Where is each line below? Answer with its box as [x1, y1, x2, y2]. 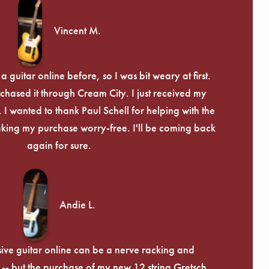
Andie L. [59, 198, 95, 212]
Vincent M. [53, 23, 101, 38]
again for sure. [27, 138, 91, 152]
